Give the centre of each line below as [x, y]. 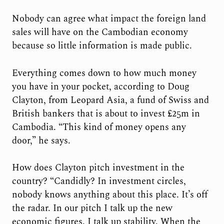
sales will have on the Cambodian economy [100, 32]
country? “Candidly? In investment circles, [99, 181]
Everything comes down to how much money [104, 73]
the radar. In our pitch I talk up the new [92, 208]
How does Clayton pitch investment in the [98, 168]
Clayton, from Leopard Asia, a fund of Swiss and [110, 100]
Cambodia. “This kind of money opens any [99, 127]
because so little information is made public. [102, 46]
